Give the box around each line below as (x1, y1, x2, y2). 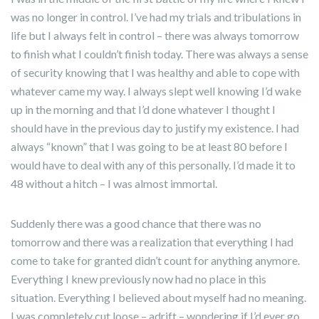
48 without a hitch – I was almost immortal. (11, 177, 217, 190)
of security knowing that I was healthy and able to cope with (11, 66, 300, 79)
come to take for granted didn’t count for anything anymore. (11, 253, 300, 267)
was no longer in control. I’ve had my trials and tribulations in (11, 10, 301, 23)
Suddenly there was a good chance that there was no (11, 216, 261, 230)
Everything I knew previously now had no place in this (11, 272, 266, 286)
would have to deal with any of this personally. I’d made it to (11, 158, 296, 172)
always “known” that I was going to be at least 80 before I (11, 140, 288, 153)
